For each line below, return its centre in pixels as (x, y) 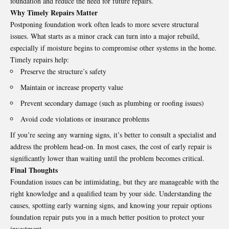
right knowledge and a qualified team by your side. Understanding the (111, 194)
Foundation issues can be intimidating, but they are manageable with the (114, 182)
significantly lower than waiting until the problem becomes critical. (107, 158)
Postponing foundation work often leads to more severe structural (105, 25)
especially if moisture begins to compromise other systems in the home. (113, 48)
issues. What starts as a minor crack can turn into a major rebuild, (105, 36)
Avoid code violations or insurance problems (85, 119)
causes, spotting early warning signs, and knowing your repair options (111, 205)
